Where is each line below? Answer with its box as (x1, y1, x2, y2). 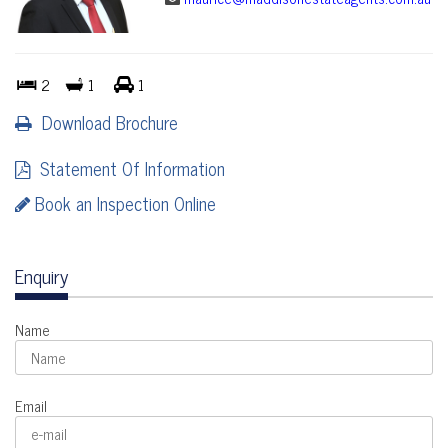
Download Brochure (32, 107, 178, 138)
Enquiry (15, 260, 68, 292)
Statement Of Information (30, 153, 225, 184)
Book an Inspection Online (30, 188, 216, 219)
